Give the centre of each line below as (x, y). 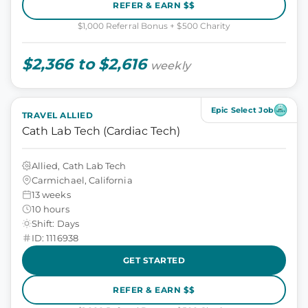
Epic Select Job (242, 110)
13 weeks (51, 194)
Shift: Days (55, 223)
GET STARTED (154, 260)
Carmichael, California (82, 180)
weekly (170, 66)
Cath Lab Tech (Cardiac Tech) (101, 131)
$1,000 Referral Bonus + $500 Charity (154, 26)
